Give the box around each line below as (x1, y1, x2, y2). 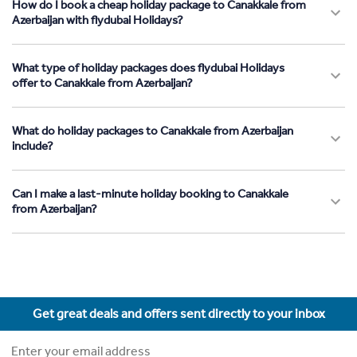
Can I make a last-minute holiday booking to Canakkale (12, 186, 288, 202)
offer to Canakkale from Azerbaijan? (12, 76, 193, 91)
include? (12, 139, 53, 154)
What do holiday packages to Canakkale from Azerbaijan (12, 124, 293, 139)
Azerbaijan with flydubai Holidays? (12, 13, 183, 28)
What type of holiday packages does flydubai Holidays (12, 61, 284, 76)
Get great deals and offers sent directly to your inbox (32, 306, 325, 322)
